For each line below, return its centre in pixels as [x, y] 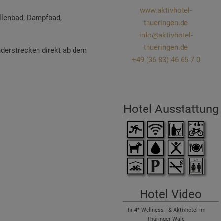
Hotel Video [171, 194]
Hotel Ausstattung [171, 109]
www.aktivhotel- [166, 10]
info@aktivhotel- [166, 35]
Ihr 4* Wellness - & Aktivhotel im [166, 210]
